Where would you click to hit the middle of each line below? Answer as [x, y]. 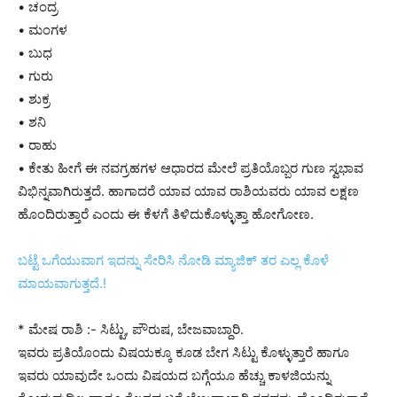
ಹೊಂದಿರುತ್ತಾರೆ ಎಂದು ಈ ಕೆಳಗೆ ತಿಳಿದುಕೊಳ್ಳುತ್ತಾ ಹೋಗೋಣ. [166, 214]
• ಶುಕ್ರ [34, 98]
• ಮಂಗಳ [43, 29]
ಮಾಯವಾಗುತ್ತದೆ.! [62, 283]
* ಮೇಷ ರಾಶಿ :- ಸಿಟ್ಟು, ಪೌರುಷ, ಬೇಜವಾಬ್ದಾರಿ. [131, 329]
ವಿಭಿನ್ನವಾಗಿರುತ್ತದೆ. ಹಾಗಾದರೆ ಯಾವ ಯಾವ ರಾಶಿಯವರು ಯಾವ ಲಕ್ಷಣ [188, 191]
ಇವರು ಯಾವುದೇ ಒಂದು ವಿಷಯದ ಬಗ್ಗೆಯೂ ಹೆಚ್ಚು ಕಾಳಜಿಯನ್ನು [174, 375]
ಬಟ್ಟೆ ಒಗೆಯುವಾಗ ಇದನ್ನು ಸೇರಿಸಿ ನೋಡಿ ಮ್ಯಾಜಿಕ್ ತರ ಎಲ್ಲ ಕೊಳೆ [173, 260]
